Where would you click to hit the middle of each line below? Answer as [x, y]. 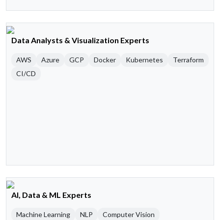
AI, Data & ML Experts [51, 195]
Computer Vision [129, 215]
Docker [105, 60]
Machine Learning [43, 215]
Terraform [188, 60]
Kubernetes [144, 60]
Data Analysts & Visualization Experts [80, 40]
